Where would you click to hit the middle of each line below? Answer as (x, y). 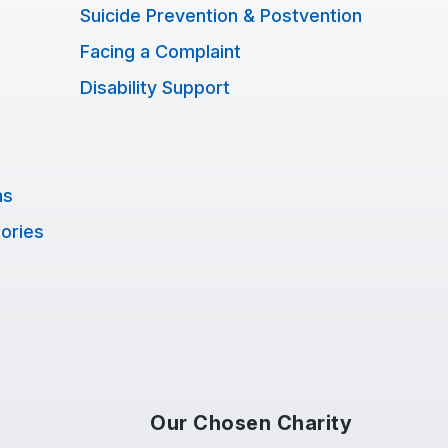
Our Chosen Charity (251, 423)
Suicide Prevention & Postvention (221, 15)
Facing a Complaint (160, 51)
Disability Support (155, 87)
